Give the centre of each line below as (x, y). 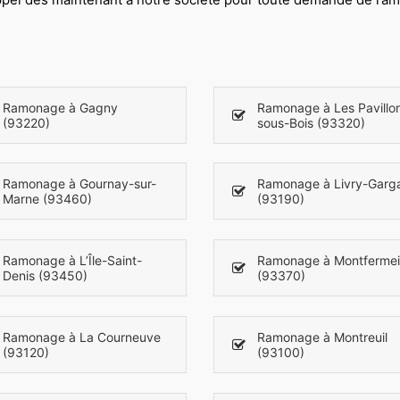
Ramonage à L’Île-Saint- (72, 261)
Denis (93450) (45, 276)
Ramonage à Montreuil (322, 337)
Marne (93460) (47, 199)
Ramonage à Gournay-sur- (79, 184)
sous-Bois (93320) (311, 122)
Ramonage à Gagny (60, 107)
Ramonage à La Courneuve (82, 337)
